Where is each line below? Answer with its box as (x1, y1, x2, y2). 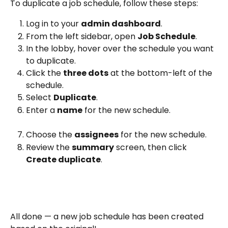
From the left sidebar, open (26, 30, 137, 42)
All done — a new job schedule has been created (10, 211, 206, 223)
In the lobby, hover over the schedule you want (26, 43, 216, 55)
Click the (26, 67, 63, 79)
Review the (26, 141, 72, 153)
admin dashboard (81, 18, 161, 30)
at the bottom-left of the (108, 67, 214, 79)
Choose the (26, 129, 74, 141)
